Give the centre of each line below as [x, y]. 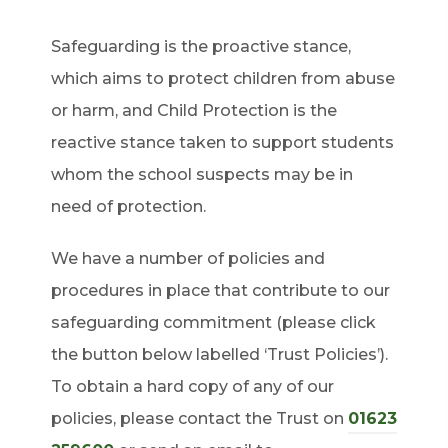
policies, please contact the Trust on [199, 418]
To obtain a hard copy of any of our [192, 386]
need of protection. [128, 206]
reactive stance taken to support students [222, 142]
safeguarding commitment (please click [213, 322]
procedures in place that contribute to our [220, 290]
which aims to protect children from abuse [223, 78]
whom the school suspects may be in [202, 174]
